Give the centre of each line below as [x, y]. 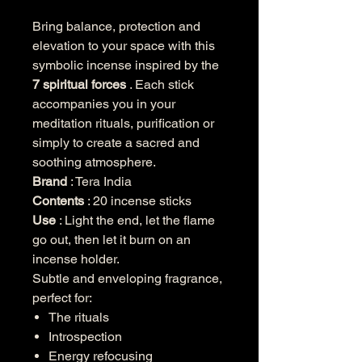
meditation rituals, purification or [123, 123]
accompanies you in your [104, 104]
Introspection [85, 337]
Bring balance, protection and [116, 26]
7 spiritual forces [79, 84]
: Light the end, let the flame [135, 220]
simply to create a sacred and [116, 143]
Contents [58, 201]
